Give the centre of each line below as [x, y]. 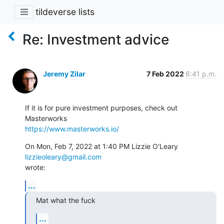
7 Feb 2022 [166, 73]
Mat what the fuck [66, 200]
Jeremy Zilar [64, 73]
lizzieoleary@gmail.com [63, 156]
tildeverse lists [65, 12]
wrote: [35, 167]
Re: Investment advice [96, 39]
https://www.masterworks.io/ [72, 128]
